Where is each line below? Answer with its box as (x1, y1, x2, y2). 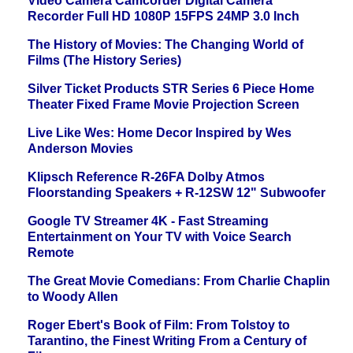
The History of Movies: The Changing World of (28, 38, 303, 52)
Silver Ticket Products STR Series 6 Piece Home (28, 82, 314, 96)
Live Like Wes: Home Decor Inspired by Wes (28, 126, 292, 140)
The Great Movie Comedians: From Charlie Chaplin (28, 274, 330, 288)
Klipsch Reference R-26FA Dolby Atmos (28, 170, 265, 184)
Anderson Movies (28, 142, 133, 156)
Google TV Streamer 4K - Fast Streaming (28, 214, 269, 229)
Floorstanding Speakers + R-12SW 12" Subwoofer (28, 186, 325, 200)
